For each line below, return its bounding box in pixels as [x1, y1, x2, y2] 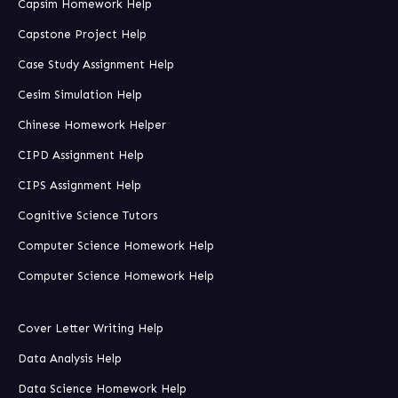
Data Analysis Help [18, 351, 122, 365]
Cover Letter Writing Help [18, 321, 163, 335]
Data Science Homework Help [18, 381, 187, 395]
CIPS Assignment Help [18, 178, 141, 192]
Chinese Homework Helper [18, 117, 166, 131]
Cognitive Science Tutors [18, 208, 157, 222]
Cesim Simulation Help [18, 87, 142, 101]
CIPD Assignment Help [18, 147, 144, 162]
